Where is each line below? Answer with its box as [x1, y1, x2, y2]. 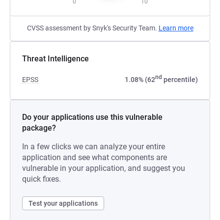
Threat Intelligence [22, 54, 89, 63]
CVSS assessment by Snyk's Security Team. [27, 24, 159, 32]
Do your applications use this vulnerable [22, 112, 163, 122]
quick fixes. [22, 174, 61, 184]
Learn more [158, 24, 193, 32]
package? [22, 123, 56, 133]
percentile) [162, 76, 198, 83]
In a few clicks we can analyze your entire [22, 142, 165, 151]
